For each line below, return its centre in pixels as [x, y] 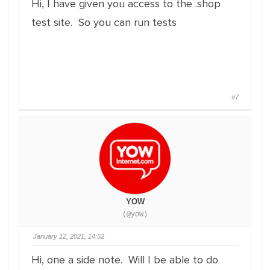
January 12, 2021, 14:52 [69, 236]
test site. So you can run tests [104, 22]
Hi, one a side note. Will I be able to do [125, 260]
